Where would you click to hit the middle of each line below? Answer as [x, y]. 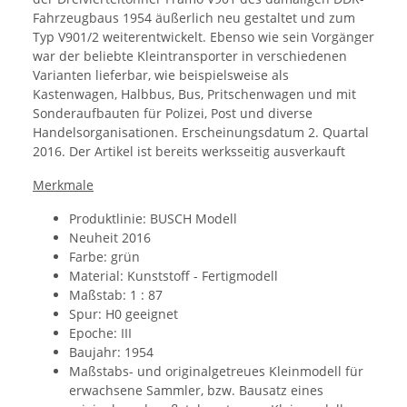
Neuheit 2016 [110, 238]
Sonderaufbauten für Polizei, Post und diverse [173, 114]
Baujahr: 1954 [111, 352]
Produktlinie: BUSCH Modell [153, 219]
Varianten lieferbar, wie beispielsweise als [161, 75]
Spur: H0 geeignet [124, 314]
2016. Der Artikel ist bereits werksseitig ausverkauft [189, 152]
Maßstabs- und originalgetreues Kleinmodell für [216, 372]
